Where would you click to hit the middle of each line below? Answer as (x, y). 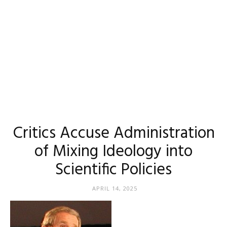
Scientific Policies (113, 170)
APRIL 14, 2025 (115, 188)
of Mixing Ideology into (113, 152)
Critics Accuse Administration (113, 134)
